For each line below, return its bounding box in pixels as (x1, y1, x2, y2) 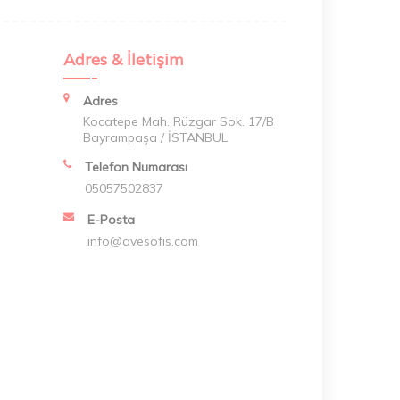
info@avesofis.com (87, 232, 198, 249)
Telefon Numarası (85, 158, 187, 175)
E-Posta (87, 211, 135, 228)
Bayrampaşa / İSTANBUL (83, 129, 228, 146)
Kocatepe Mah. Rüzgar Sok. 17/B (83, 112, 274, 129)
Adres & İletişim (63, 48, 183, 70)
